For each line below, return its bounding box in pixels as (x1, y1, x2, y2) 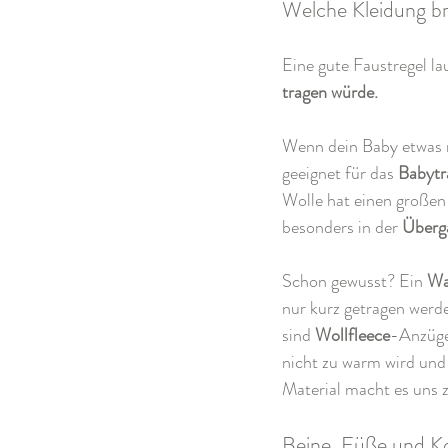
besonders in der (282, 214, 402, 241)
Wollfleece (315, 322, 390, 349)
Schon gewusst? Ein (282, 268, 427, 295)
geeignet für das (282, 160, 398, 187)
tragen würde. (282, 79, 378, 106)
